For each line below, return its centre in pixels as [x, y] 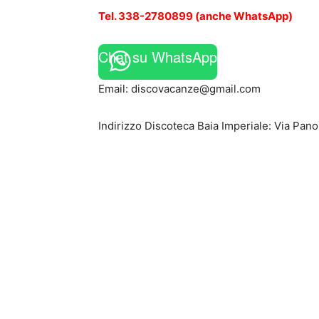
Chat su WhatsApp [158, 57]
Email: [115, 89]
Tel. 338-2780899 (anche [166, 16]
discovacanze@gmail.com [196, 89]
